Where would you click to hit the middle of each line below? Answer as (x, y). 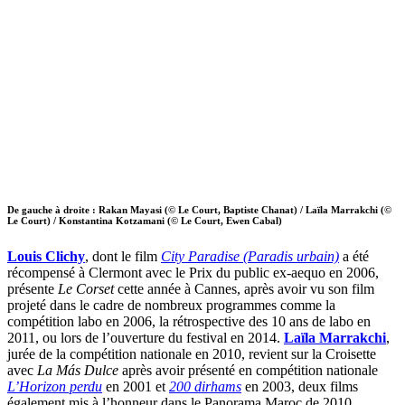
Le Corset (86, 289)
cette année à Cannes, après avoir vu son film (244, 289)
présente (33, 289)
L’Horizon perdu (55, 387)
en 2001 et (136, 387)
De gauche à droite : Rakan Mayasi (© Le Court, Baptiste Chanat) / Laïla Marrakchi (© (199, 210)
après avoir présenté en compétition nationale (248, 371)
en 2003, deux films (300, 387)
